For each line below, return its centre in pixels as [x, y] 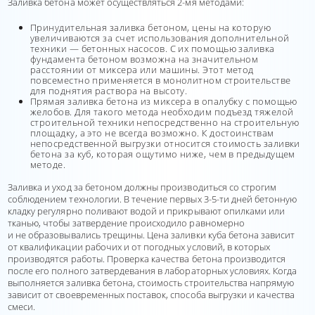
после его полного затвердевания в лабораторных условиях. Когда [153, 271]
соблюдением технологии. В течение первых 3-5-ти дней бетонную [153, 199]
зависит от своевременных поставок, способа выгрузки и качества [152, 295]
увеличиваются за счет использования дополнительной [160, 38]
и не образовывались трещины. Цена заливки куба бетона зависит [152, 235]
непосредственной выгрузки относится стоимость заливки [165, 143]
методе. [48, 165]
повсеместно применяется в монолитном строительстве [161, 80]
